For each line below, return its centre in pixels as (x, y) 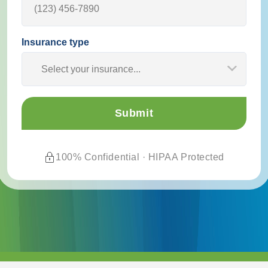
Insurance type (55, 42)
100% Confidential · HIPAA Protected (140, 157)
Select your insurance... (91, 69)
